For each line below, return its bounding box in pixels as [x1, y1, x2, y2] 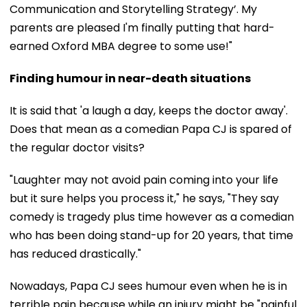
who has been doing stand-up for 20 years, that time [10, 227, 293, 243]
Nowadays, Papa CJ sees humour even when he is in [10, 278, 287, 294]
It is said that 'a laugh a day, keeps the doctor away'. [10, 102, 288, 119]
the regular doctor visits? [10, 139, 145, 156]
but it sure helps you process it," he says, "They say [10, 190, 279, 206]
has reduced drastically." [10, 245, 141, 262]
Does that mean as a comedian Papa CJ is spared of [10, 121, 292, 137]
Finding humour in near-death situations [10, 70, 251, 86]
